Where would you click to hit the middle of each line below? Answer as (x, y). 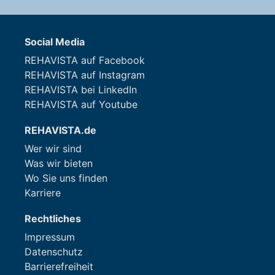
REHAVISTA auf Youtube (81, 104)
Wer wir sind (53, 149)
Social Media (55, 42)
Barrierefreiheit (59, 266)
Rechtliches (53, 219)
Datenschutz (54, 252)
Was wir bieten (59, 163)
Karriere (43, 193)
